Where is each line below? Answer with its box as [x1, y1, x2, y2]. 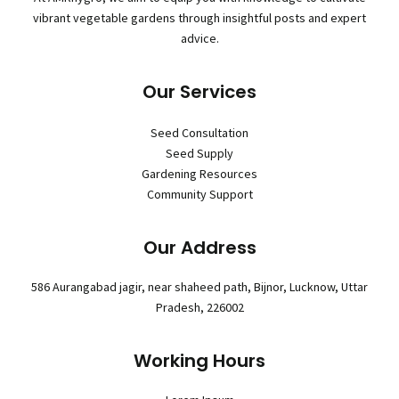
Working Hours [134, 348, 265, 374]
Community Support [146, 186, 253, 203]
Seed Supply [166, 145, 233, 162]
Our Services [142, 78, 256, 104]
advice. [180, 29, 219, 46]
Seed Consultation [151, 125, 248, 142]
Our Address [142, 235, 256, 261]
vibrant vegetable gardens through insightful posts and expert [33, 9, 366, 26]
